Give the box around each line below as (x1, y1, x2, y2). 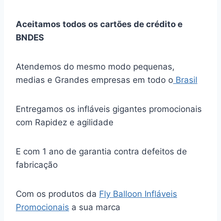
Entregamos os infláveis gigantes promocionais (16, 104, 202, 114)
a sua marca (69, 202, 120, 212)
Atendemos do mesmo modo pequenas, (16, 62, 175, 72)
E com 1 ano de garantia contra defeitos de (16, 147, 187, 156)
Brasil (173, 75, 197, 85)
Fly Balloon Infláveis (99, 189, 177, 199)
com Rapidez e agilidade (16, 117, 113, 127)
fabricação (16, 160, 58, 170)
